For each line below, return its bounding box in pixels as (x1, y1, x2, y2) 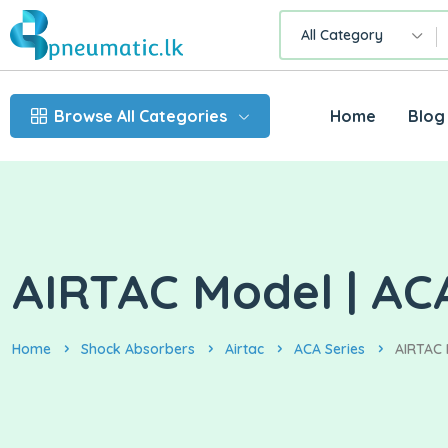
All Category (300, 26, 383, 45)
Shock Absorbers (81, 340, 195, 359)
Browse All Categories (54, 106, 227, 127)
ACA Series (294, 340, 365, 359)
